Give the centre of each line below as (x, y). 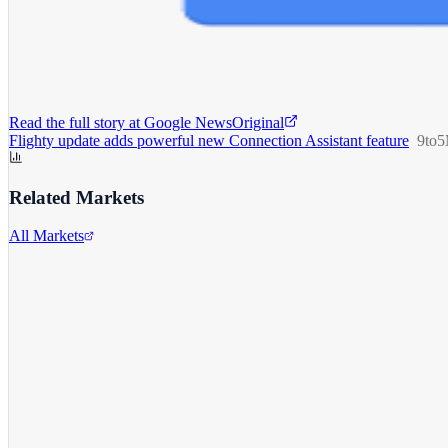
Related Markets (76, 197)
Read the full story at (74, 122)
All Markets (46, 236)
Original (258, 122)
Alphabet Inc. (52, 284)
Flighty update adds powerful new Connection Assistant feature (209, 140)
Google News (188, 122)
